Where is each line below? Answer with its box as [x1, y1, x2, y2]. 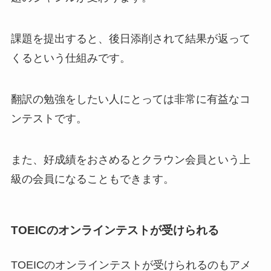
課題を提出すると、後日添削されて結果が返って [10, 32, 250, 45]
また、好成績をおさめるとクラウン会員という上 [10, 153, 250, 166]
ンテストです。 [10, 112, 87, 125]
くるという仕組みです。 [10, 51, 131, 64]
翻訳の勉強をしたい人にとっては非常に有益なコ [10, 93, 250, 105]
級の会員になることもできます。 [10, 172, 174, 185]
